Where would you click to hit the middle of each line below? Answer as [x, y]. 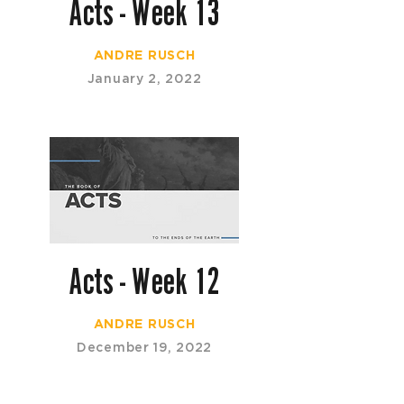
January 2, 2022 [144, 78]
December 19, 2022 [144, 347]
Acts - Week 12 [144, 281]
